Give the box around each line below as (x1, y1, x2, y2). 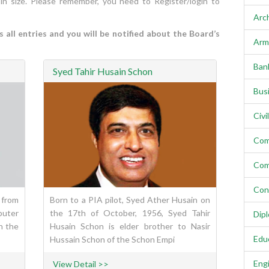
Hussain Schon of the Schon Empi (50, 234, 175, 245)
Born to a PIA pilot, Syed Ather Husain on (50, 195, 210, 205)
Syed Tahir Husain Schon (53, 65, 153, 77)
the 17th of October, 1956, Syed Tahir (50, 208, 210, 219)
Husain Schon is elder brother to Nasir (50, 221, 210, 232)
